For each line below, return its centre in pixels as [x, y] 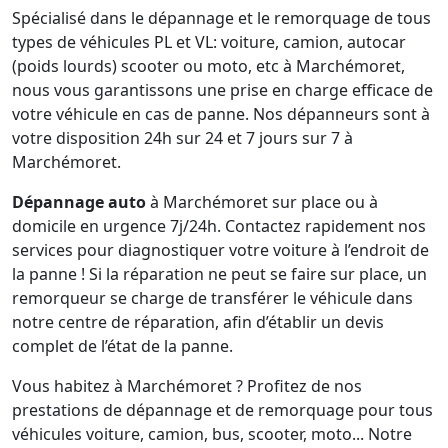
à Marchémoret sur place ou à [262, 202]
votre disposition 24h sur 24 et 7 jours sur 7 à [182, 138]
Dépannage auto [79, 202]
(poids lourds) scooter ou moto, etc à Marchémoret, [208, 66]
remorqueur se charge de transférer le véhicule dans [212, 298]
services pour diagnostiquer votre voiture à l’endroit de [220, 250]
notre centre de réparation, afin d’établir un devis [198, 322]
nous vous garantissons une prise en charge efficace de [222, 90]
